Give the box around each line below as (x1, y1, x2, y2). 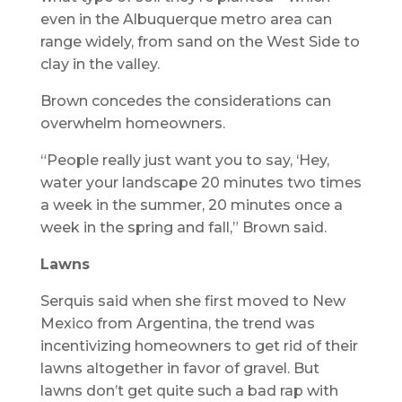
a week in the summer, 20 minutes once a (39, 196, 343, 214)
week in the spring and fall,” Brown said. (39, 218, 327, 236)
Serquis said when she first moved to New (39, 292, 345, 310)
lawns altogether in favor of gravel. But (39, 359, 319, 377)
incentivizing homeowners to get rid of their (39, 336, 358, 354)
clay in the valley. (39, 55, 160, 73)
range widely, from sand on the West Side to (39, 32, 360, 50)
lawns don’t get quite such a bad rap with (39, 381, 338, 399)
